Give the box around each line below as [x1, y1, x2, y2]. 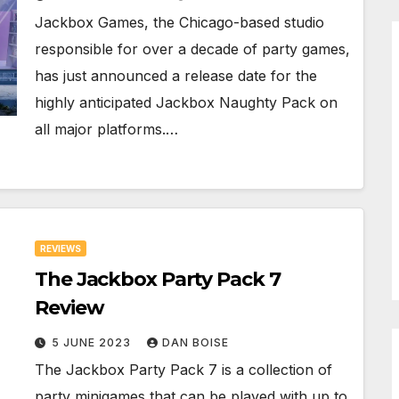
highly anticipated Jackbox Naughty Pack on [35, 94, 338, 111]
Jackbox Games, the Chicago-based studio [35, 13, 324, 31]
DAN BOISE [162, 336, 229, 349]
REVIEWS [40, 243, 81, 254]
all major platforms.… [35, 120, 178, 138]
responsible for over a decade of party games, [35, 40, 350, 58]
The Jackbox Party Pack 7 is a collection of [35, 361, 332, 379]
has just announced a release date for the [35, 67, 317, 85]
